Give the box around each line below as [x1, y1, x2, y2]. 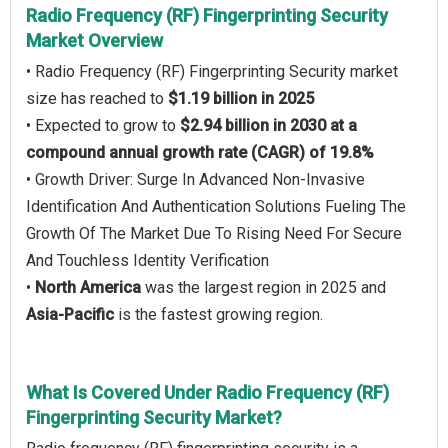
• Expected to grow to [26, 116, 180, 135]
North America [35, 278, 141, 297]
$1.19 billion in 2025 [168, 89, 314, 108]
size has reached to [26, 89, 168, 108]
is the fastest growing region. [114, 305, 323, 324]
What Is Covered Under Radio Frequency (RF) [26, 382, 389, 403]
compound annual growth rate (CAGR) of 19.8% [26, 143, 374, 162]
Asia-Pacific [26, 305, 114, 324]
